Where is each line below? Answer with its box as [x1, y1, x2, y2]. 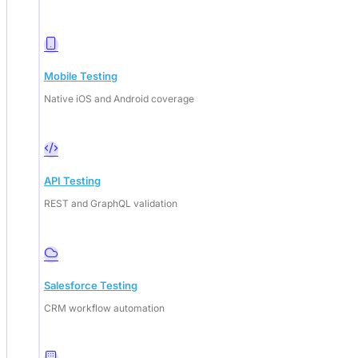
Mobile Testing [44, 69, 117, 82]
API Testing [44, 173, 101, 187]
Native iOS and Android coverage [44, 92, 194, 105]
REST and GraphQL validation [44, 197, 177, 209]
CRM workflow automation [44, 301, 165, 314]
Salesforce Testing [44, 278, 137, 292]
